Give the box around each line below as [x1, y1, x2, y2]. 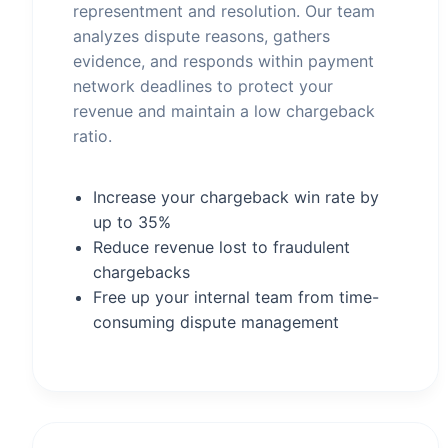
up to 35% [93, 212, 171, 232]
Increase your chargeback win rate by [93, 187, 379, 207]
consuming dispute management [93, 312, 339, 332]
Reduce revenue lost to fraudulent [93, 237, 350, 257]
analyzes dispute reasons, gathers [73, 26, 330, 46]
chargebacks [93, 262, 190, 282]
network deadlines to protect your [73, 76, 333, 96]
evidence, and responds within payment [73, 51, 374, 71]
